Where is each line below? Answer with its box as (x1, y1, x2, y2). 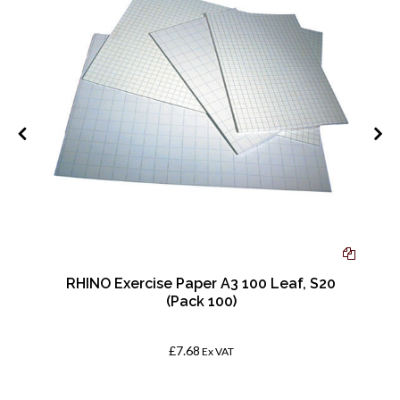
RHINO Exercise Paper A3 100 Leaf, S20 (66, 275, 337, 293)
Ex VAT (201, 345, 234, 359)
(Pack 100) (165, 293, 237, 311)
